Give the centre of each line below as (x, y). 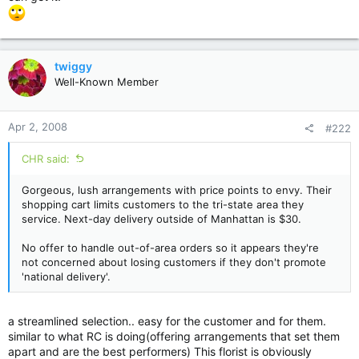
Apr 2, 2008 (38, 127)
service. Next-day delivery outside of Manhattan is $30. (161, 219)
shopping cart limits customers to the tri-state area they (163, 204)
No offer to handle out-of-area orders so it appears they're (170, 248)
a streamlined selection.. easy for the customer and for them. (167, 321)
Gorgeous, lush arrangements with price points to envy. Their (177, 190)
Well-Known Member (107, 82)
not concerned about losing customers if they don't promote (174, 262)
